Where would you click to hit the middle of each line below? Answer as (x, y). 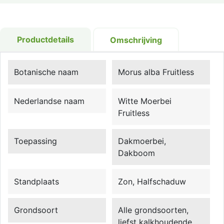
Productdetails (45, 39)
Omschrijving (136, 40)
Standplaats (37, 181)
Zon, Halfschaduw (152, 181)
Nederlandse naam (49, 101)
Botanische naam (46, 72)
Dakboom (137, 153)
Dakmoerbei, (142, 141)
